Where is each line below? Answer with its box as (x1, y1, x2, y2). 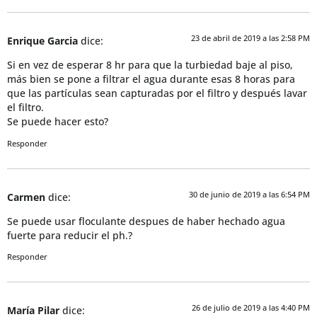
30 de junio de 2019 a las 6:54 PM (189, 188, 310, 200)
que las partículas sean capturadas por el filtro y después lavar (7, 87, 307, 100)
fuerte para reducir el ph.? (7, 229, 132, 243)
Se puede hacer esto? (7, 115, 108, 129)
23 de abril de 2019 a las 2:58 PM (191, 32, 310, 43)
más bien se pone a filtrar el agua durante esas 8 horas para (7, 73, 295, 86)
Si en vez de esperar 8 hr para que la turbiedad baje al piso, (7, 59, 293, 72)
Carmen (7, 190, 45, 204)
